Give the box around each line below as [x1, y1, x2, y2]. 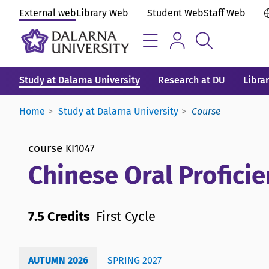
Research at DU [158, 74, 225, 86]
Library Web [76, 7, 128, 19]
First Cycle [96, 208, 156, 225]
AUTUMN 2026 [28, 254, 88, 266]
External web [19, 7, 76, 19]
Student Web [147, 7, 204, 19]
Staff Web [204, 7, 246, 19]
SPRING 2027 [107, 254, 162, 266]
